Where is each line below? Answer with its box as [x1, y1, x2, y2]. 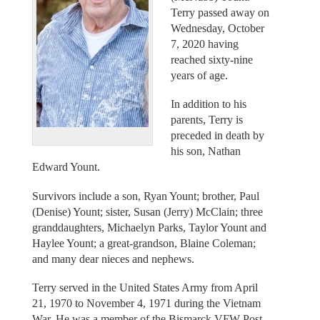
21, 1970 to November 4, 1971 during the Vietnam [31, 297, 261, 310]
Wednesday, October [171, 21, 264, 34]
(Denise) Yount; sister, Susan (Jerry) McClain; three [31, 205, 263, 218]
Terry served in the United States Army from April [31, 281, 258, 294]
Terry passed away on [171, 6, 269, 19]
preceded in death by [171, 129, 264, 142]
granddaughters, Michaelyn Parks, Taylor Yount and [31, 221, 266, 234]
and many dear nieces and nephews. [31, 252, 194, 265]
